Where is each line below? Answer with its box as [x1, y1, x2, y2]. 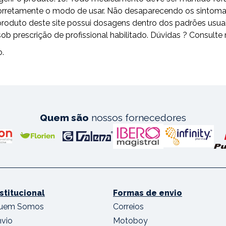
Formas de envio [113, 188, 182, 198]
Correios [113, 202, 144, 212]
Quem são [40, 112, 89, 124]
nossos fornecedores [89, 112, 186, 124]
